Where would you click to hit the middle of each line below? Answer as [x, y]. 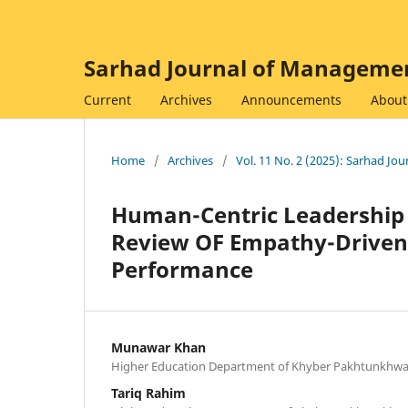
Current [107, 99]
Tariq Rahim [148, 393]
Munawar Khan [158, 347]
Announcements [291, 99]
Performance [182, 269]
